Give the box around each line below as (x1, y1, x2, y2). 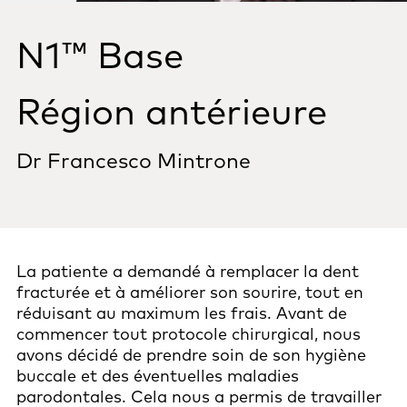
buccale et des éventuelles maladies (16, 365, 299, 386)
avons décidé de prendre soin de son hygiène (16, 344, 366, 365)
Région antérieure (16, 87, 327, 134)
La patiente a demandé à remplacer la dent (16, 261, 359, 282)
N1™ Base (16, 31, 184, 77)
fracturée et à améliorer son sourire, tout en (16, 282, 363, 303)
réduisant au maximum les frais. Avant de (16, 303, 347, 323)
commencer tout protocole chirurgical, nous (16, 323, 361, 344)
